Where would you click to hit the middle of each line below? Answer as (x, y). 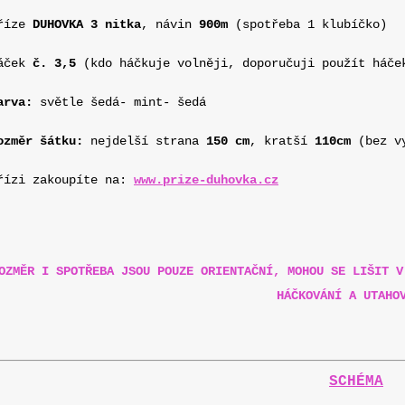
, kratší (282, 141)
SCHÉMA (356, 381)
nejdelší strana (145, 141)
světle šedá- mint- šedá (123, 102)
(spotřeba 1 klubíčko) (307, 24)
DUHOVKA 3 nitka (87, 24)
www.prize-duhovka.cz (206, 180)
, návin (170, 24)
